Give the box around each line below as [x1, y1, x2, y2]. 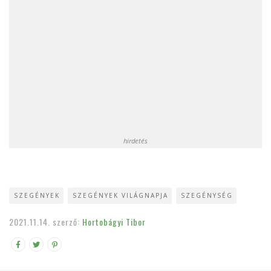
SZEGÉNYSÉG [181, 191, 233, 200]
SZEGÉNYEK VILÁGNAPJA [73, 191, 168, 200]
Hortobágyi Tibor [82, 215, 146, 228]
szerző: [53, 215, 82, 228]
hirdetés [123, 135, 148, 145]
